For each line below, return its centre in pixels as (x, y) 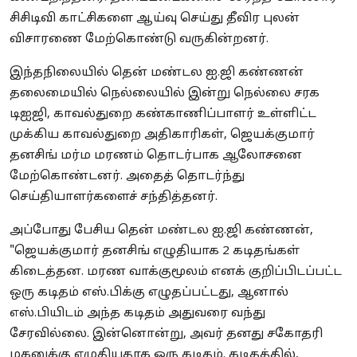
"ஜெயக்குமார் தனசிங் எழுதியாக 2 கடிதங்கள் (155, 251)
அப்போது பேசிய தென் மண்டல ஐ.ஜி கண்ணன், (161, 230)
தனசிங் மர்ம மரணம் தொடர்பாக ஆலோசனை (156, 155)
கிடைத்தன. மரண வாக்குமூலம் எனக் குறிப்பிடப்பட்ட (176, 272)
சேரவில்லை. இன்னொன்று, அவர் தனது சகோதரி (166, 334)
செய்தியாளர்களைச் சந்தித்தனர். (114, 197)
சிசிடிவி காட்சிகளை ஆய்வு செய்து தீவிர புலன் (155, 18)
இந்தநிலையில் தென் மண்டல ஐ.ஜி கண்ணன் (157, 73)
